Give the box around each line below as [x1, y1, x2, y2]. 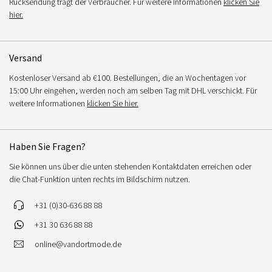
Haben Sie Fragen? [9, 140, 86, 152]
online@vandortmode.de [35, 238, 121, 250]
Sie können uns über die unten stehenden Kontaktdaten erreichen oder [9, 160, 251, 172]
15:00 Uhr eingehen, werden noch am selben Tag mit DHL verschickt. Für [9, 84, 257, 96]
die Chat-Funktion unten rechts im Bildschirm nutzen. [9, 173, 190, 185]
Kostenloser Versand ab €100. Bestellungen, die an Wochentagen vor [9, 72, 246, 83]
